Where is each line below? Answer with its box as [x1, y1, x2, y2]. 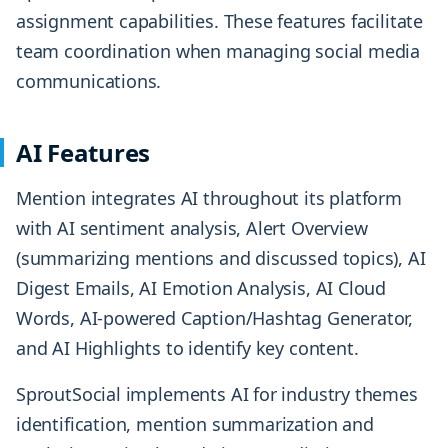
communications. [16, 69, 162, 94]
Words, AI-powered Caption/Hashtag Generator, [16, 306, 414, 331]
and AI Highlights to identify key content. [16, 336, 359, 361]
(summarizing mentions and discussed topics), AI [16, 246, 426, 271]
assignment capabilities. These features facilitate [16, 9, 424, 34]
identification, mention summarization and [16, 412, 374, 437]
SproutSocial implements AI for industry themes [16, 382, 418, 407]
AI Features [16, 136, 151, 170]
